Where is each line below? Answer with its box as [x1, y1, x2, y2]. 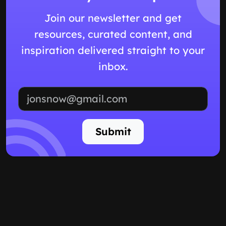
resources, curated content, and [34, 27, 192, 40]
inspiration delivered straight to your [21, 43, 205, 56]
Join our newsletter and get [44, 11, 182, 24]
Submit [95, 125, 131, 138]
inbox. [98, 60, 128, 73]
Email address [112, 87, 167, 97]
